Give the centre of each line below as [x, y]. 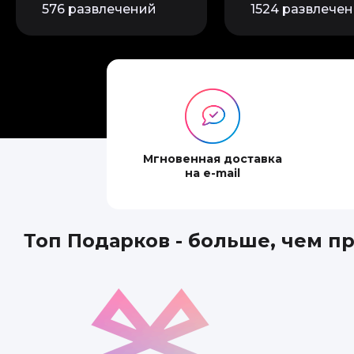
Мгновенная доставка [213, 159]
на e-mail [213, 173]
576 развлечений [99, 9]
